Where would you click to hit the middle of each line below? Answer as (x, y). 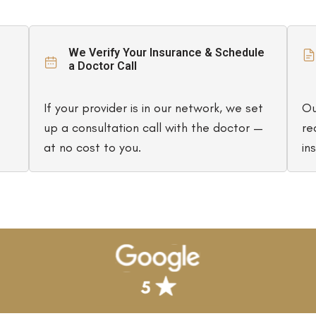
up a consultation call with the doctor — (153, 127)
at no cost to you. (92, 147)
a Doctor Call (102, 66)
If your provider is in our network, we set (153, 108)
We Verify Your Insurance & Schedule (166, 52)
